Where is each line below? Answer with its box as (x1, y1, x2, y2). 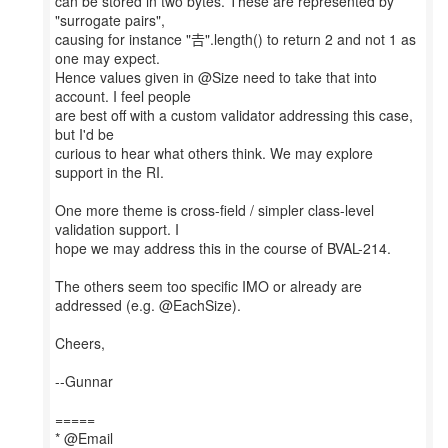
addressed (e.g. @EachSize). (55, 295, 241, 315)
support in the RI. (55, 162, 164, 182)
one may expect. (55, 48, 160, 68)
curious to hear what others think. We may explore (55, 143, 373, 163)
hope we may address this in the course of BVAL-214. (55, 238, 391, 258)
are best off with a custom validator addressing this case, (55, 105, 413, 125)
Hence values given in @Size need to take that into (55, 67, 377, 87)
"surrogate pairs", (55, 10, 165, 30)
